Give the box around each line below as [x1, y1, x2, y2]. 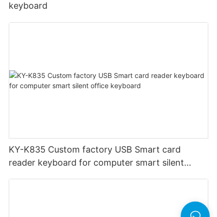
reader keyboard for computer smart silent [9, 157, 185, 168]
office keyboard [9, 170, 74, 181]
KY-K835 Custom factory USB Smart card [9, 144, 181, 155]
